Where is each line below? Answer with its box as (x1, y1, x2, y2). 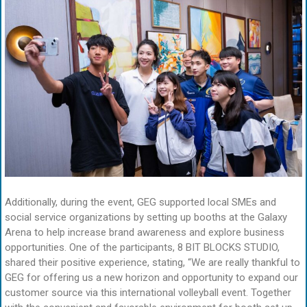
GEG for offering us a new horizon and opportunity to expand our (5, 271, 298, 284)
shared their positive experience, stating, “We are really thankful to (5, 256, 300, 269)
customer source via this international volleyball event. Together (5, 286, 291, 299)
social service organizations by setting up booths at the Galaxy (5, 210, 287, 223)
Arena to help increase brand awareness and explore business (5, 225, 284, 238)
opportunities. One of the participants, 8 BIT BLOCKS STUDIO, (5, 241, 280, 254)
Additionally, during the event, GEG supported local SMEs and (5, 195, 276, 208)
